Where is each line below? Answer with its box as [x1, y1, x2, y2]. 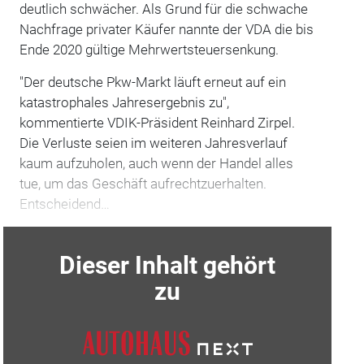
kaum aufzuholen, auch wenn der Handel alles [19, 154, 293, 171]
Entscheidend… [19, 195, 110, 212]
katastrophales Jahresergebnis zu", [19, 93, 229, 110]
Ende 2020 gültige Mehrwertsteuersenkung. [19, 41, 279, 58]
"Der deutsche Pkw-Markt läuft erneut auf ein [19, 73, 286, 90]
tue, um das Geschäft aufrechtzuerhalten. [19, 175, 266, 192]
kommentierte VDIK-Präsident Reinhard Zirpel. [19, 114, 295, 131]
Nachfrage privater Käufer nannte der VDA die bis [19, 20, 314, 37]
